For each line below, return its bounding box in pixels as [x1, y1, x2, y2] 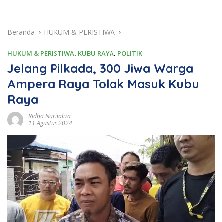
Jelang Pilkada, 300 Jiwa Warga [7, 60, 193, 76]
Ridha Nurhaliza [28, 111, 71, 120]
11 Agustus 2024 [28, 118, 72, 127]
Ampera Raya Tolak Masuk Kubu [7, 76, 199, 91]
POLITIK [117, 48, 142, 57]
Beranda [7, 27, 35, 37]
